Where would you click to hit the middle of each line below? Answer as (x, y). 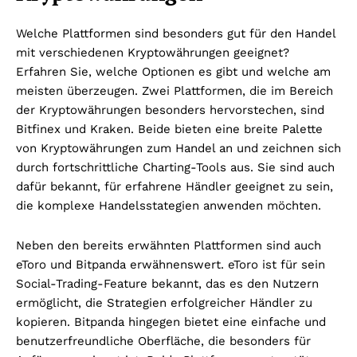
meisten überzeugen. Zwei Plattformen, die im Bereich (175, 90)
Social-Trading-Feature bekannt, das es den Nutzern (167, 283)
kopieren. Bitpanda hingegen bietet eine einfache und (171, 322)
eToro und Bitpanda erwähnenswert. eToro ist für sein (171, 264)
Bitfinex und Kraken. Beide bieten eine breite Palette (169, 129)
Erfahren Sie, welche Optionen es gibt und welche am (173, 71)
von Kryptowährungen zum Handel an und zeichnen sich (178, 148)
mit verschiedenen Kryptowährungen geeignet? (153, 52)
